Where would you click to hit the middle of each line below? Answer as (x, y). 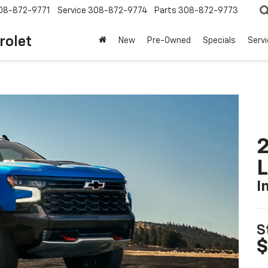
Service (72, 11)
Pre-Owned (169, 41)
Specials (219, 41)
